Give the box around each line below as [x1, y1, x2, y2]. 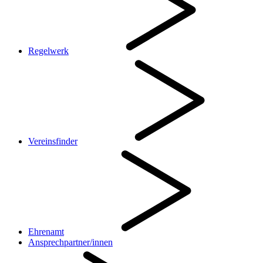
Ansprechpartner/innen [28, 237, 113, 248]
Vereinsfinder [28, 136, 77, 147]
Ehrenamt [28, 227, 64, 237]
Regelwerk [28, 46, 69, 56]
